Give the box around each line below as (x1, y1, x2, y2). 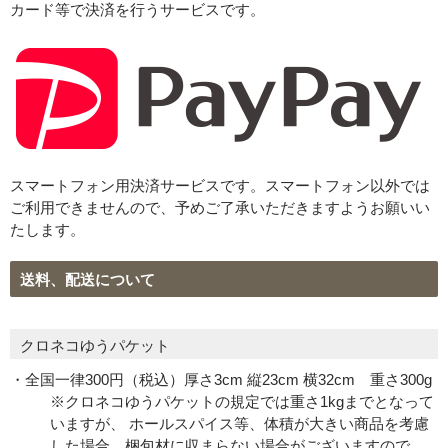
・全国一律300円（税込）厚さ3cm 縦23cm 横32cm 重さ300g (10, 371, 432, 389)
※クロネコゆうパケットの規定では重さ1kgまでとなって (50, 393, 434, 411)
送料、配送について (20, 271, 155, 289)
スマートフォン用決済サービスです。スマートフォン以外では (10, 177, 430, 195)
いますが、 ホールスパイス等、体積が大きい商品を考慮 (50, 415, 429, 433)
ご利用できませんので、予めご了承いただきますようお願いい (10, 199, 430, 217)
